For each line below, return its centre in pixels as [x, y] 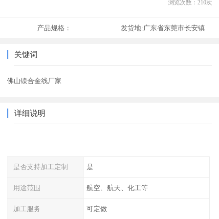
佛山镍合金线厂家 [34, 81]
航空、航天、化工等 [117, 187]
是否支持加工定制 [41, 167]
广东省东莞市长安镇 [174, 28]
